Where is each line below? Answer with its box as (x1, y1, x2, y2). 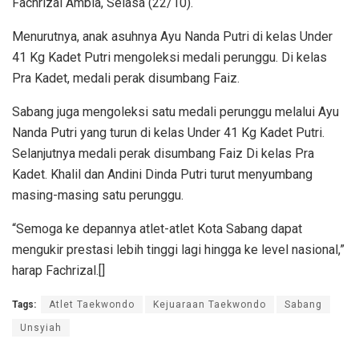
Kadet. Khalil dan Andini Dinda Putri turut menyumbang (12, 166, 313, 182)
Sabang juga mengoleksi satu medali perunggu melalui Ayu (12, 103, 339, 119)
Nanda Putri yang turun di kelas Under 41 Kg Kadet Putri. (12, 124, 325, 140)
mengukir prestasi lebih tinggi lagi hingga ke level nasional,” (12, 241, 345, 257)
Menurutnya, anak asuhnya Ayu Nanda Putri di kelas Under (12, 28, 333, 44)
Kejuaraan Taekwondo (153, 298, 266, 310)
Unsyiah (20, 321, 62, 333)
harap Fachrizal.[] (12, 262, 105, 278)
